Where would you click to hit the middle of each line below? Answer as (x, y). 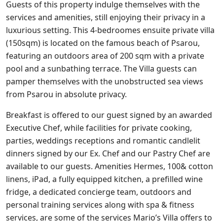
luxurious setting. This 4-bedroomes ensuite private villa (110, 30)
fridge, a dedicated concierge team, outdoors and (99, 192)
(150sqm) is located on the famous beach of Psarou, (103, 43)
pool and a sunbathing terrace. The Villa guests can (101, 69)
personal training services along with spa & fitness (100, 205)
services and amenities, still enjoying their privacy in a (106, 18)
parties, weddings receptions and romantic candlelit (103, 141)
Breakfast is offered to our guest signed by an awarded (109, 115)
